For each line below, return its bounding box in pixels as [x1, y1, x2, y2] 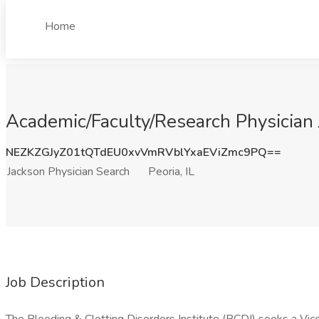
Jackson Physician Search [7, 164, 130, 179]
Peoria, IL [148, 164, 194, 179]
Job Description [6, 273, 105, 292]
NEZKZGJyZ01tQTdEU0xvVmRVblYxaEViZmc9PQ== [6, 145, 281, 160]
